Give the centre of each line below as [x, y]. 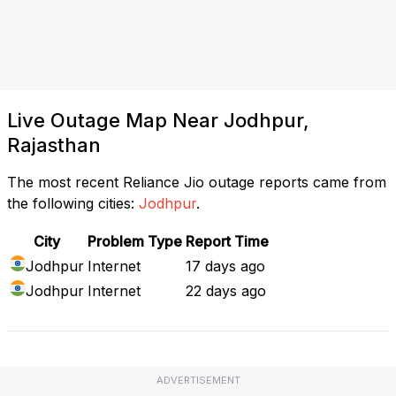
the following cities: [71, 203]
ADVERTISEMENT [198, 380]
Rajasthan [54, 145]
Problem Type [135, 241]
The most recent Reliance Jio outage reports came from [197, 182]
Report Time [227, 241]
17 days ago [225, 266]
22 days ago [226, 290]
